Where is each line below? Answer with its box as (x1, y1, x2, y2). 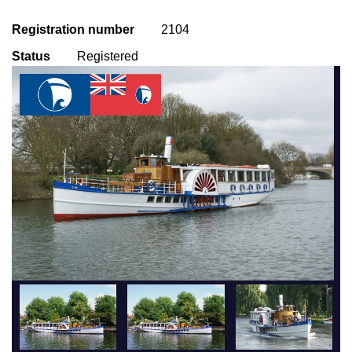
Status (12, 49, 50, 63)
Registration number (12, 22, 134, 36)
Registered (77, 49, 138, 63)
